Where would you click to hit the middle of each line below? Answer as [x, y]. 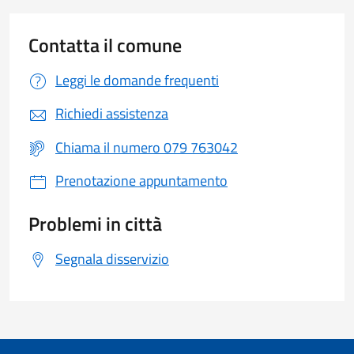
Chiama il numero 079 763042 [147, 147]
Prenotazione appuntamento [141, 181]
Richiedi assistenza [112, 113]
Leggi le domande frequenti [137, 79]
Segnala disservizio [112, 258]
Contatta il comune [105, 45]
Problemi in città [95, 223]
